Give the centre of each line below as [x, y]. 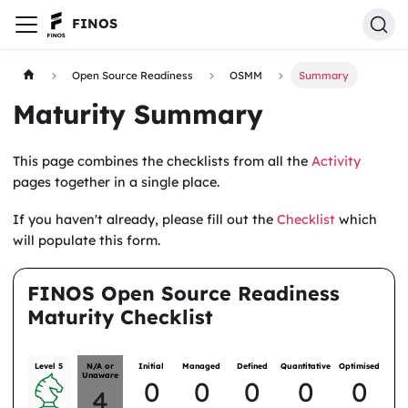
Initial [152, 365]
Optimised [359, 365]
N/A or [100, 365]
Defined [252, 365]
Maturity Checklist [120, 316]
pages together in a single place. [117, 182]
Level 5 [49, 365]
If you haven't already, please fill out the [145, 219]
